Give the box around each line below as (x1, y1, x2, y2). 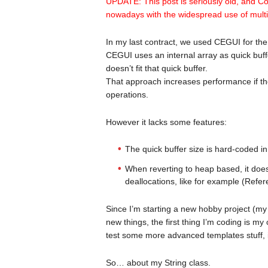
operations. (105, 90, 148, 99)
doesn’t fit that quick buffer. (105, 63, 208, 73)
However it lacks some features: (105, 117, 227, 127)
